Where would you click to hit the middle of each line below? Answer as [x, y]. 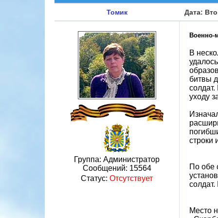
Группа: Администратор [117, 159]
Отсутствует [131, 178]
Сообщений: [106, 168]
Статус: [95, 178]
